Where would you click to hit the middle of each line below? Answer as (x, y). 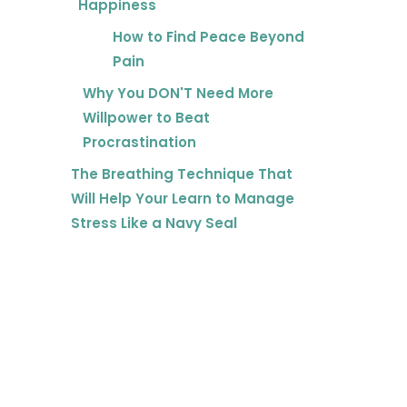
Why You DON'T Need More (178, 94)
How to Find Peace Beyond (209, 37)
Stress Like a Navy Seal (154, 223)
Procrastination (139, 143)
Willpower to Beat (146, 118)
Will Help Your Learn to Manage (182, 199)
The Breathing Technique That (181, 174)
